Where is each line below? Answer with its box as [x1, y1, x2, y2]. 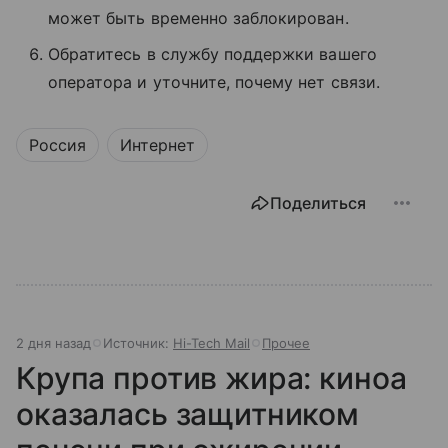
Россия [29, 134, 86, 155]
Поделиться [270, 192, 366, 213]
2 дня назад [16, 334, 91, 351]
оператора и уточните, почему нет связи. [48, 71, 380, 92]
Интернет [120, 134, 195, 155]
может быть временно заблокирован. [48, 7, 349, 28]
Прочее [262, 334, 310, 351]
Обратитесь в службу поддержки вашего [48, 43, 377, 64]
